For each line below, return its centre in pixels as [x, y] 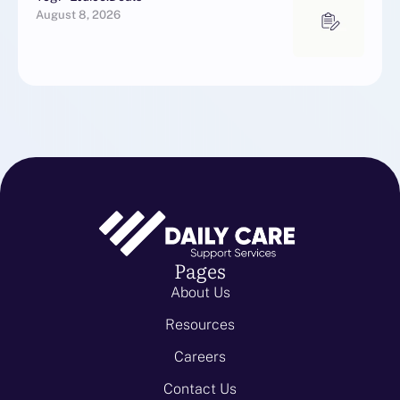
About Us [200, 293]
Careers [200, 357]
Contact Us [200, 389]
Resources [200, 325]
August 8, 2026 [78, 15]
